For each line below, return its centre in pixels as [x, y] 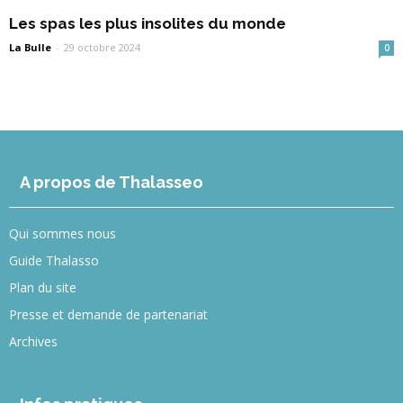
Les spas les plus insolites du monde [148, 24]
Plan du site [43, 288]
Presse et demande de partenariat [108, 315]
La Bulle [30, 48]
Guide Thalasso [54, 261]
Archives [33, 342]
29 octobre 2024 [102, 48]
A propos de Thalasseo [112, 183]
